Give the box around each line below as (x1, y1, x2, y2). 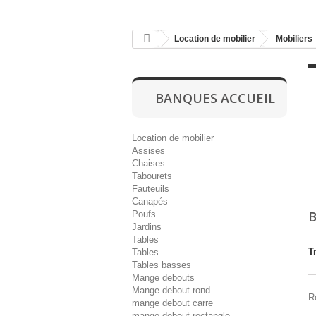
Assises (132, 145, 165, 156)
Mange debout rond (132, 285, 210, 296)
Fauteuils (132, 183, 169, 194)
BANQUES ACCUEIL (154, 90, 275, 107)
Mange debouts (132, 272, 195, 283)
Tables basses (132, 260, 191, 270)
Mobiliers (276, 34, 312, 44)
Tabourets (132, 171, 172, 181)
